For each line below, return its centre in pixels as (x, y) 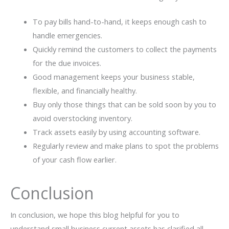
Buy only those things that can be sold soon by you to (124, 105)
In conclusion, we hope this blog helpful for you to (95, 215)
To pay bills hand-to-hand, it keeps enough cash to (119, 22)
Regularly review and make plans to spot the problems (125, 146)
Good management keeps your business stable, (113, 77)
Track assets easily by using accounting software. (116, 132)
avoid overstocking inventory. (82, 118)
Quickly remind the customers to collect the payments (124, 49)
